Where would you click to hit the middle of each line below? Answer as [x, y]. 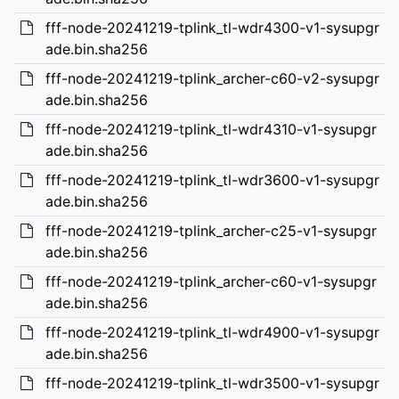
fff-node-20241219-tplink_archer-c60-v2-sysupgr [212, 78]
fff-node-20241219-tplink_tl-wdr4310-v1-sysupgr [211, 129]
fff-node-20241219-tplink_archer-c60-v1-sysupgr [211, 281]
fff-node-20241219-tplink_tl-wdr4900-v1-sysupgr [212, 332]
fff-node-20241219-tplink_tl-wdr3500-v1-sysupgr [212, 383]
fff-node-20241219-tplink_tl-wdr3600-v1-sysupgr [212, 180]
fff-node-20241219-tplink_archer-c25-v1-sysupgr [211, 231]
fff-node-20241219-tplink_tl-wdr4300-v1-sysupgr [212, 28]
